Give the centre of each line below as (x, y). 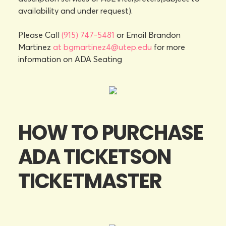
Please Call (40, 35)
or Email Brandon (148, 35)
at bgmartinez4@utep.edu (102, 47)
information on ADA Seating (70, 59)
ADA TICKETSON (95, 157)
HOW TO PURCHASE (111, 133)
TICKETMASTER (90, 181)
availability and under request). (75, 11)
